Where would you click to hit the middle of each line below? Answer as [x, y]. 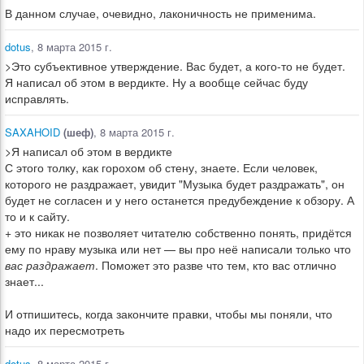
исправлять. [37, 98]
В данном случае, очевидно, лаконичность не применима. [160, 13]
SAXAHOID [32, 132]
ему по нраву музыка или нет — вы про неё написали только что [178, 249]
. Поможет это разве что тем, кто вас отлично [216, 265]
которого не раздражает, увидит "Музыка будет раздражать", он [175, 184]
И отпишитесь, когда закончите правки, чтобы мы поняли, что [169, 314]
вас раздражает [50, 265]
